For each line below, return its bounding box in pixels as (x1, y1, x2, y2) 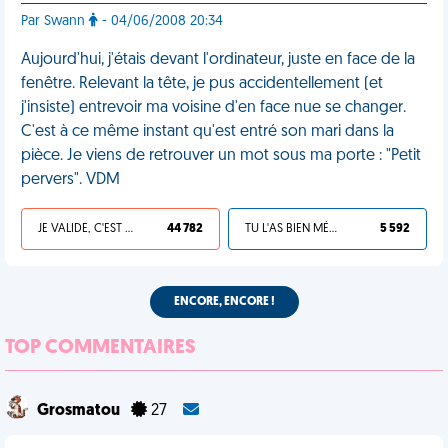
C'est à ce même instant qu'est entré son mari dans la (21, 124, 394, 140)
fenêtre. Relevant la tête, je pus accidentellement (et (21, 76, 383, 92)
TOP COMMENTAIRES (5, 338, 196, 358)
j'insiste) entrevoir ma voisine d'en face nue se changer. (21, 100, 406, 116)
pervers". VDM (21, 172, 120, 188)
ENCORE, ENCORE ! (173, 296, 275, 308)
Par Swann (21, 14, 89, 29)
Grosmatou (37, 403, 123, 419)
